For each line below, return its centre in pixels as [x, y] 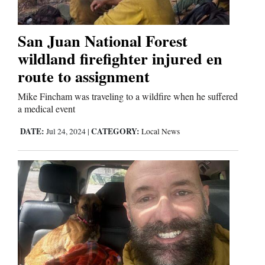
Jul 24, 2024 [66, 132]
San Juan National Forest [103, 41]
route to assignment [84, 76]
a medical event [46, 109]
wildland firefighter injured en [120, 59]
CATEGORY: [115, 132]
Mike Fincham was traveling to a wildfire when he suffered [128, 96]
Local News [161, 132]
